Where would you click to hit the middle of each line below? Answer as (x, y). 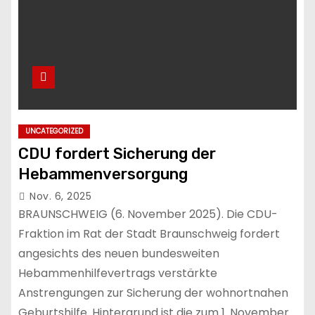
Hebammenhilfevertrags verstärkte (118, 274)
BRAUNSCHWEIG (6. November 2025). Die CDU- (148, 214)
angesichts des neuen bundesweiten (119, 254)
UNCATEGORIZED (54, 131)
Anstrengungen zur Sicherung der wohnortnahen (153, 293)
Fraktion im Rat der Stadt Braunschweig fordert (149, 234)
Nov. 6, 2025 (60, 197)
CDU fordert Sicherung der (117, 154)
